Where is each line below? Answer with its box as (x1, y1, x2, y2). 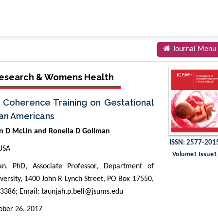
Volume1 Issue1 (172, 150, 217, 158)
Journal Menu (170, 45, 216, 53)
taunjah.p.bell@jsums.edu (41, 187, 123, 196)
